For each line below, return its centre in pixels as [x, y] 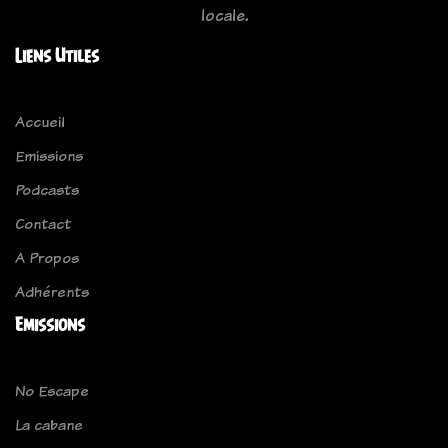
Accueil [40, 122]
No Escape [52, 391]
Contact [43, 224]
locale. [224, 15]
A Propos [47, 258]
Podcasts [47, 190]
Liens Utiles [57, 56]
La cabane [49, 425]
